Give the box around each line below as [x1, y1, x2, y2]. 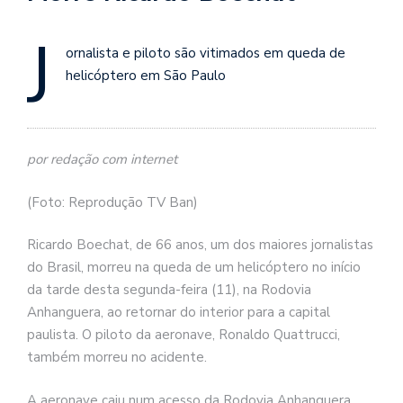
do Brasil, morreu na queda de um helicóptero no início [27, 258, 361, 277]
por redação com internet [27, 150, 177, 169]
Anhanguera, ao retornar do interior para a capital [27, 303, 330, 322]
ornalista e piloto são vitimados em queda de [66, 43, 345, 62]
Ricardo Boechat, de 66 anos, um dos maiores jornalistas [27, 236, 373, 255]
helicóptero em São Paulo [66, 66, 226, 85]
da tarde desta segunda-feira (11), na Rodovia [27, 281, 311, 300]
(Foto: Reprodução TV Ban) [27, 193, 198, 211]
